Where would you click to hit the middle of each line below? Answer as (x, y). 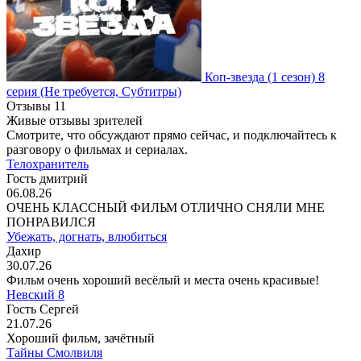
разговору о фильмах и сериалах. (97, 150)
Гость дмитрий (47, 179)
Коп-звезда (234, 77)
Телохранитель (48, 164)
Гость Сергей (43, 309)
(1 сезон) (291, 77)
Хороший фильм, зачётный (81, 338)
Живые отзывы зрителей (75, 121)
